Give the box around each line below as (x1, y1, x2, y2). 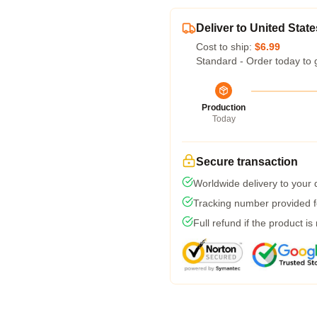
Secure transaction (196, 156, 298, 168)
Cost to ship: (196, 41, 255, 52)
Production (202, 103, 246, 113)
